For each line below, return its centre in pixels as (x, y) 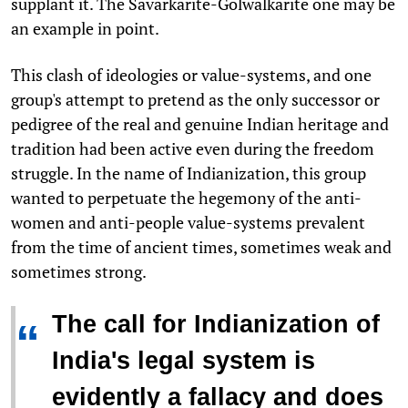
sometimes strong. (79, 271)
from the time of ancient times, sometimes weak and (201, 246)
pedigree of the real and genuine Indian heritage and (200, 123)
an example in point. (85, 28)
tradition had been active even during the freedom (193, 148)
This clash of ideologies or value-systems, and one (191, 74)
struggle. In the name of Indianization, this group (189, 173)
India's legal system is (184, 360)
